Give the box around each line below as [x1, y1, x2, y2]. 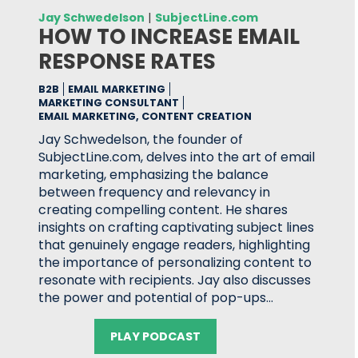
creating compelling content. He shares [38, 201, 288, 219]
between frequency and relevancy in [38, 183, 270, 201]
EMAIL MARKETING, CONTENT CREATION [38, 109, 252, 123]
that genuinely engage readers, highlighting [38, 236, 310, 254]
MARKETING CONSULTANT [38, 96, 179, 109]
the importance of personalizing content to [38, 253, 312, 272]
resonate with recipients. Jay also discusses [38, 271, 311, 289]
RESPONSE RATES [38, 47, 216, 76]
